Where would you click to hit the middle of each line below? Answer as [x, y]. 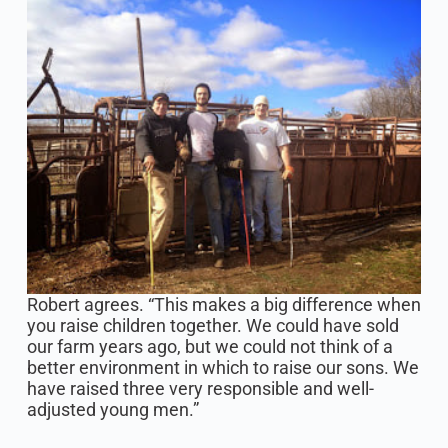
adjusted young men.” [112, 410]
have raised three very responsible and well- [200, 389]
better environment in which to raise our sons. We [222, 368]
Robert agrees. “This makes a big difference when [223, 305]
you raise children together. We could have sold [212, 326]
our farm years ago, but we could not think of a [209, 347]
